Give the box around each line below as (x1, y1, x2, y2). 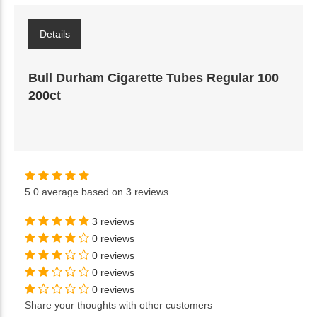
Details (40, 28, 70, 40)
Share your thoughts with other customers (25, 299, 212, 311)
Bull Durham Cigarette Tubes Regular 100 (28, 70, 279, 85)
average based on (39, 185, 126, 197)
